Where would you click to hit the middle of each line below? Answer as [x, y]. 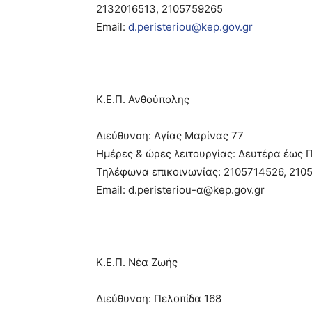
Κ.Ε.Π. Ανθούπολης [143, 99]
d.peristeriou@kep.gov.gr [190, 27]
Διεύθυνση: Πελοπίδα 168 [159, 298]
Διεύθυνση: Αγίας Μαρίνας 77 [170, 135]
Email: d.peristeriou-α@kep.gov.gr [180, 190]
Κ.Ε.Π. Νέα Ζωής [137, 262]
